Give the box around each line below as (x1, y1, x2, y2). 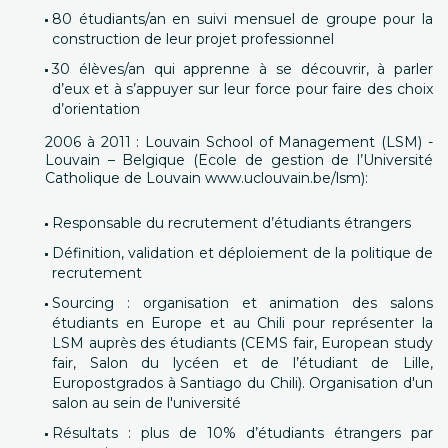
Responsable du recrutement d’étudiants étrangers (52, 214, 411, 232)
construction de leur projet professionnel (52, 30, 334, 48)
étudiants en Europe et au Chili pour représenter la (52, 314, 433, 332)
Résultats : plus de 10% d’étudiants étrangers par (52, 424, 433, 442)
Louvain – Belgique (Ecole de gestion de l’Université (45, 151, 433, 169)
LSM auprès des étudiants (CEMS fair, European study (52, 334, 433, 352)
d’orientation (52, 100, 140, 118)
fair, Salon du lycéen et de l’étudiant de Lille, (52, 354, 433, 372)
